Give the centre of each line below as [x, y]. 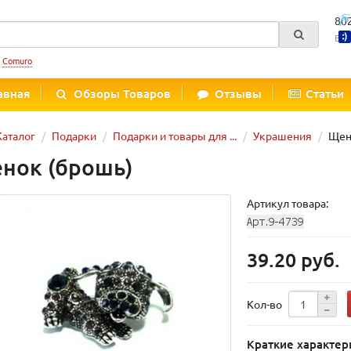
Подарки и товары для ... [175, 136]
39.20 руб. [294, 260]
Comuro [17, 60]
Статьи [325, 93]
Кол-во [265, 304]
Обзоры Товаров [122, 93]
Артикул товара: [288, 203]
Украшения [282, 136]
